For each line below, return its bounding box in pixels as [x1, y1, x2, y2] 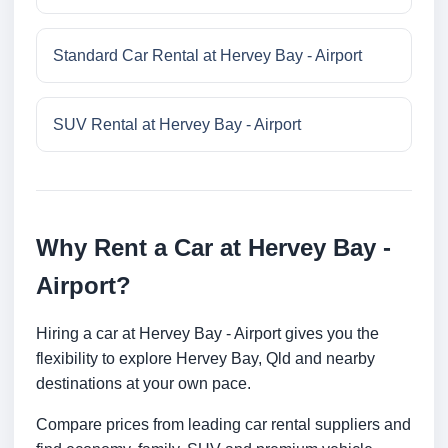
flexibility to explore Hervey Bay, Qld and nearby [36, 350, 375, 368]
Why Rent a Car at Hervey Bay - [36, 234, 391, 262]
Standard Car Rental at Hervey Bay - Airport [53, 47, 362, 65]
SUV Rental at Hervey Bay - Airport [53, 116, 301, 134]
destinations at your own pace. [36, 375, 251, 393]
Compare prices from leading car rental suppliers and [36, 416, 411, 434]
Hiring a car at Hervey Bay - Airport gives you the [36, 325, 379, 343]
